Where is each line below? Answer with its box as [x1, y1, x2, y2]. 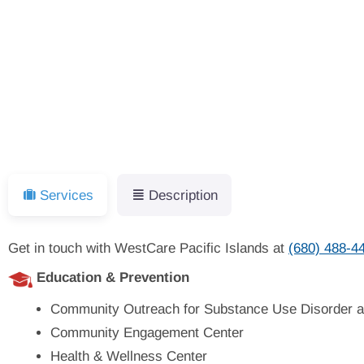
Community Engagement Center [50, 325, 244, 341]
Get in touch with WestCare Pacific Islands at [8, 240, 288, 257]
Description [149, 187, 219, 203]
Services [40, 187, 94, 203]
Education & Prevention [37, 270, 189, 286]
